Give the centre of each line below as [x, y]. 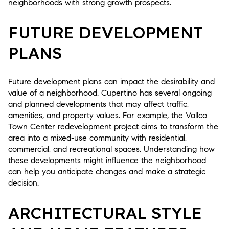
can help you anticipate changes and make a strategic [107, 172]
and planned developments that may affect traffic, [98, 104]
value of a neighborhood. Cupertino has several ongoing [110, 93]
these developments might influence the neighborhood [107, 161]
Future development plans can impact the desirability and [111, 82]
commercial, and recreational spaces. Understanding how [111, 149]
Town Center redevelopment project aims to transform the [113, 127]
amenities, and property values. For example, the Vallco [108, 116]
